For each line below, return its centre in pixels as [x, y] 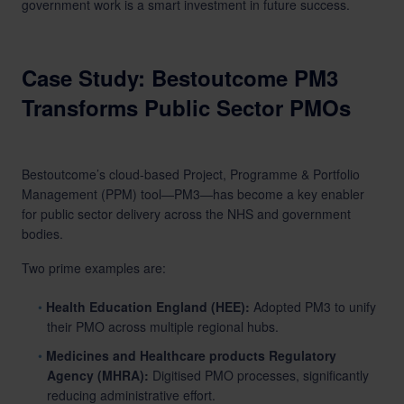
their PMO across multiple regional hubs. [163, 326]
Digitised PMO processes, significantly [259, 375]
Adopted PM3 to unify [313, 307]
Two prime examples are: [94, 268]
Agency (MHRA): [98, 375]
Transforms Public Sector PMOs [186, 107]
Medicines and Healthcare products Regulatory [192, 355]
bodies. [42, 234]
